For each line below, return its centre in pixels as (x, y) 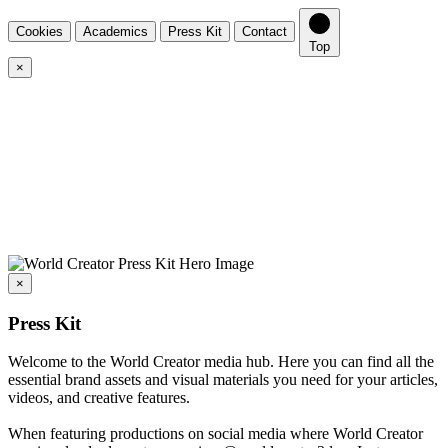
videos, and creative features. (99, 398)
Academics (115, 31)
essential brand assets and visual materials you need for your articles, (223, 380)
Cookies (39, 31)
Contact (264, 31)
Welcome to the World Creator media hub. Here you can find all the (221, 362)
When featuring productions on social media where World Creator (215, 434)
